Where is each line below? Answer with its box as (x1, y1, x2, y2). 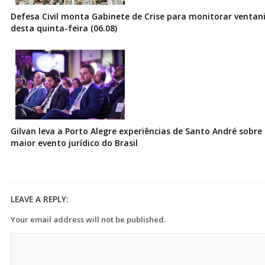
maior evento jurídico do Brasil (11, 137, 138, 148)
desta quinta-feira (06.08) (11, 22, 117, 34)
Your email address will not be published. (11, 214, 166, 225)
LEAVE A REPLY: (11, 193, 68, 205)
